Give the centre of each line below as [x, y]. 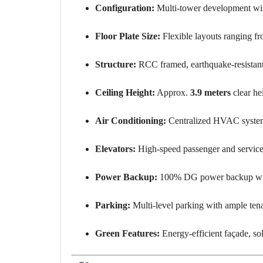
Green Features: [127, 234]
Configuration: [125, 8]
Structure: [116, 65]
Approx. [173, 93]
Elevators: [115, 149]
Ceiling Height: [125, 93]
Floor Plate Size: [128, 36]
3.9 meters [210, 93]
